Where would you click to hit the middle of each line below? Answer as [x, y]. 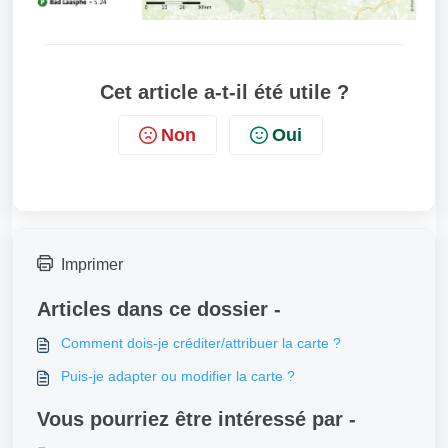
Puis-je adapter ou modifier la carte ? [178, 375]
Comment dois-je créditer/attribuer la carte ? [201, 342]
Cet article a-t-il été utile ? [224, 91]
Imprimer [92, 264]
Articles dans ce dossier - [159, 308]
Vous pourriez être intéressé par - [196, 418]
